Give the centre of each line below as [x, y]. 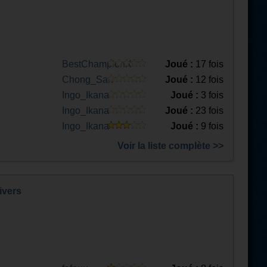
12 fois [208, 80]
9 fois [211, 126]
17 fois [208, 64]
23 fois [208, 111]
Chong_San [88, 80]
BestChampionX [97, 64]
